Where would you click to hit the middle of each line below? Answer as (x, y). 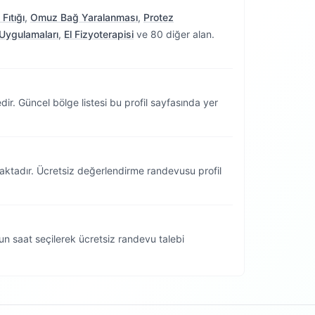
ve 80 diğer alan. (174, 34)
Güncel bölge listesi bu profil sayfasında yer (117, 102)
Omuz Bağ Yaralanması (84, 17)
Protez (159, 17)
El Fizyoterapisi (99, 34)
